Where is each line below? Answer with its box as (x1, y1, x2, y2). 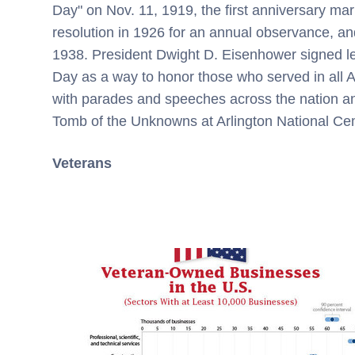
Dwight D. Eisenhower (156, 47, 296, 63)
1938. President (52, 47, 156, 63)
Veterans (52, 155, 112, 172)
